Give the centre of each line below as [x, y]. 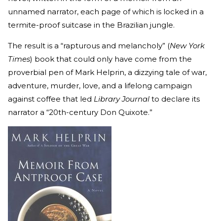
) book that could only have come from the [111, 59]
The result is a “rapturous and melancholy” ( [89, 46]
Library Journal [122, 99]
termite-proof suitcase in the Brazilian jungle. [92, 25]
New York [187, 46]
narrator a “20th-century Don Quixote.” [80, 112]
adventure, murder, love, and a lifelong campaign [100, 86]
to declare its [175, 99]
